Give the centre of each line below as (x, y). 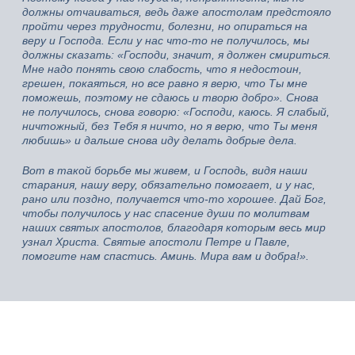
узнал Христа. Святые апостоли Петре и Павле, (156, 241)
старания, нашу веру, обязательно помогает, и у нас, (169, 184)
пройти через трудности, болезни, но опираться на (165, 26)
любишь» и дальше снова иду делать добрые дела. (160, 140)
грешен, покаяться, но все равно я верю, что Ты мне (165, 83)
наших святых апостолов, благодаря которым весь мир (174, 227)
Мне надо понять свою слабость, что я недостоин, (162, 69)
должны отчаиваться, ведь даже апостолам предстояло (177, 11)
